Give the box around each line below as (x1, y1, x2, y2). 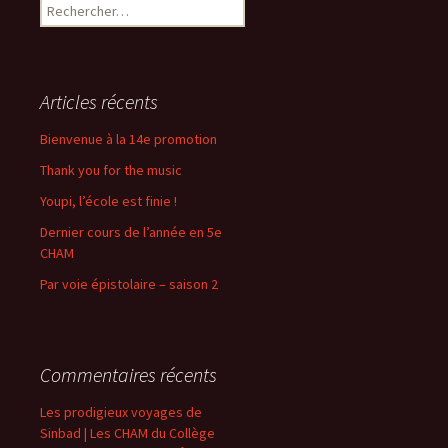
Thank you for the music (40, 161, 182, 179)
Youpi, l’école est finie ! (40, 192, 177, 210)
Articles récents (40, 89, 158, 114)
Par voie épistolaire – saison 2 (40, 275, 218, 293)
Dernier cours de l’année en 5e (40, 223, 222, 241)
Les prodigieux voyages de (40, 403, 202, 421)
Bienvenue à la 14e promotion (40, 130, 217, 148)
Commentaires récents (40, 362, 217, 387)
